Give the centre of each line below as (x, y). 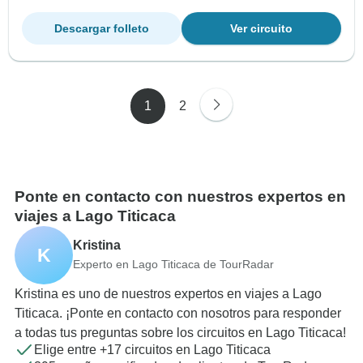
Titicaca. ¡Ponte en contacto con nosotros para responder (178, 314)
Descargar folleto (102, 29)
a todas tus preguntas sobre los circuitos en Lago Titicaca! (180, 333)
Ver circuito (261, 29)
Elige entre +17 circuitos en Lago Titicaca (152, 350)
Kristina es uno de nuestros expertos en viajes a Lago (168, 294)
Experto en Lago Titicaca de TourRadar (173, 264)
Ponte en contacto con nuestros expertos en (180, 197)
